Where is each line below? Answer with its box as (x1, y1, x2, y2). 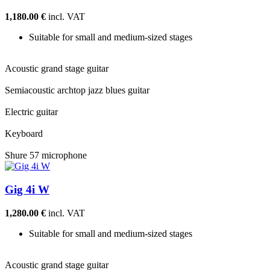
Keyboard (5, 128, 43, 139)
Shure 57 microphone (5, 150, 87, 161)
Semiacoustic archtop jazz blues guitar (5, 85, 149, 96)
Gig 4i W (5, 183, 49, 196)
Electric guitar (5, 107, 58, 118)
